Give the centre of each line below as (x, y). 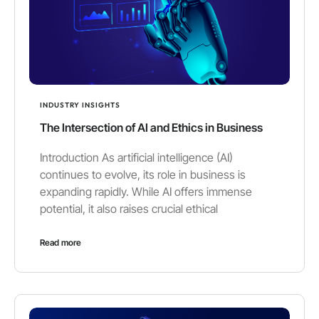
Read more (61, 243)
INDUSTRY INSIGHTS (80, 105)
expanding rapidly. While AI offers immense (146, 192)
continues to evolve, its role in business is (143, 175)
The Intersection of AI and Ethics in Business (151, 128)
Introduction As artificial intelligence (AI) (136, 158)
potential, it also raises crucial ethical (129, 209)
